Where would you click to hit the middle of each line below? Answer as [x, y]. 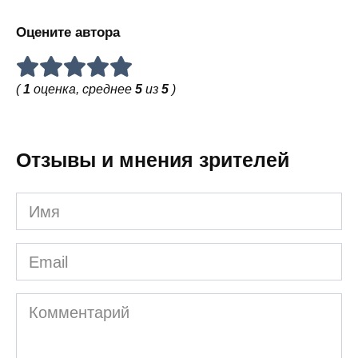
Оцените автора [68, 32]
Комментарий [66, 305]
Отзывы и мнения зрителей [153, 160]
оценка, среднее [83, 89]
